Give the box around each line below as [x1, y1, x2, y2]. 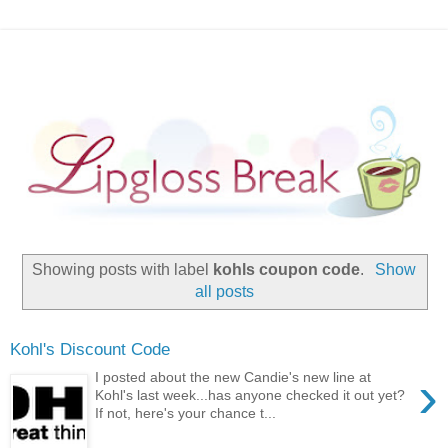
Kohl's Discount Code [10, 338, 170, 359]
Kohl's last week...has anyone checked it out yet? [95, 387, 406, 404]
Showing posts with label [32, 261, 214, 279]
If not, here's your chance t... [95, 405, 277, 422]
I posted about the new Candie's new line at [95, 369, 372, 386]
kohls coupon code [213, 261, 361, 279]
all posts [194, 283, 254, 301]
